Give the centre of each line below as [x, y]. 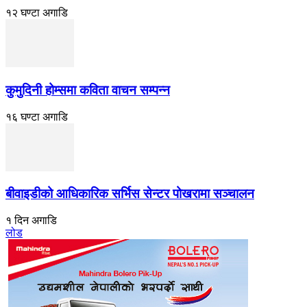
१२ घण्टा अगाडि [37, 13]
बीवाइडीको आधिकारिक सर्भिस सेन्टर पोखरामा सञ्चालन [130, 194]
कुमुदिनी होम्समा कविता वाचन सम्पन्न [88, 90]
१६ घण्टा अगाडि [37, 116]
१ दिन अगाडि [31, 221]
